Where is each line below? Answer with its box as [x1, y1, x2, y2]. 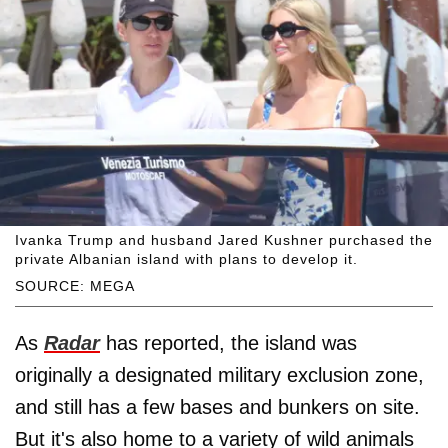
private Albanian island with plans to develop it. [15, 251, 358, 268]
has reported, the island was [100, 332, 357, 355]
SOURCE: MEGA [15, 278, 135, 295]
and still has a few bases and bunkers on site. [15, 396, 420, 419]
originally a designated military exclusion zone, [15, 364, 424, 387]
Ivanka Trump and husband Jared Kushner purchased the [15, 232, 433, 249]
